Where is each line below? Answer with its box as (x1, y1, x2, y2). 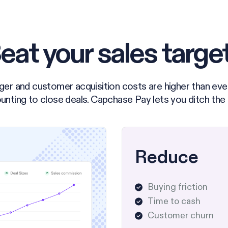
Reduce (135, 145, 198, 168)
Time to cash (148, 195, 201, 207)
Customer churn (148, 209, 214, 221)
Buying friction (148, 181, 208, 193)
